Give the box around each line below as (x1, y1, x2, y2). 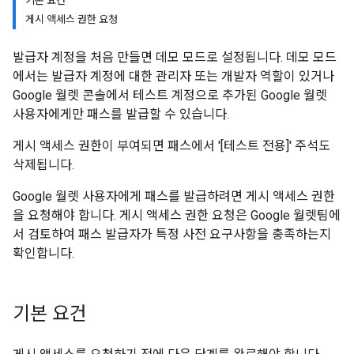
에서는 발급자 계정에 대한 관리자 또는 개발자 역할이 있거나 (13, 69, 334, 84)
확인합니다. (13, 246, 74, 261)
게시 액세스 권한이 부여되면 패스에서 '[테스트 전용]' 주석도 (13, 138, 330, 153)
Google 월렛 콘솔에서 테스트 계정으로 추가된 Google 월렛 (13, 88, 327, 103)
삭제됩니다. (13, 157, 74, 172)
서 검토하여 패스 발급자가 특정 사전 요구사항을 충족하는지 (13, 227, 331, 242)
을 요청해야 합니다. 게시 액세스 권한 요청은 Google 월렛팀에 (13, 208, 341, 223)
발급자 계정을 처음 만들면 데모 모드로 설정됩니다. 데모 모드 (13, 50, 337, 65)
